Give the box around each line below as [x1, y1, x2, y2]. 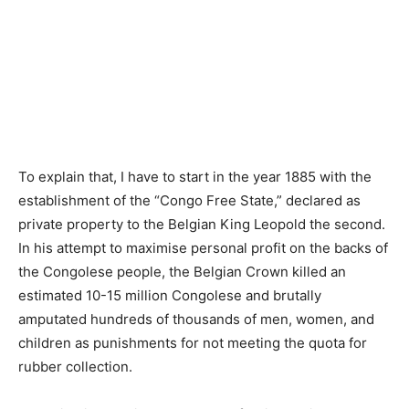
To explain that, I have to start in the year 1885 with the [18, 168, 372, 186]
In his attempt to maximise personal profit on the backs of [18, 239, 388, 257]
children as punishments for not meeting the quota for [18, 334, 367, 352]
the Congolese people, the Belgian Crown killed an [18, 263, 346, 281]
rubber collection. [18, 358, 132, 376]
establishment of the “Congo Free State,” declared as [18, 192, 361, 210]
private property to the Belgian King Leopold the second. [18, 215, 385, 234]
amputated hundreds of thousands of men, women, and [18, 310, 374, 329]
